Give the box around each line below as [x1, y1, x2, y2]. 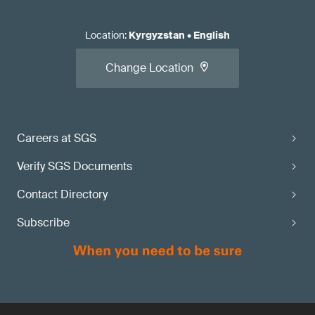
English [193, 29, 230, 41]
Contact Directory [17, 187, 108, 202]
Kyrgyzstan [129, 29, 185, 41]
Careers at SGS [17, 131, 96, 146]
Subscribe [17, 215, 70, 230]
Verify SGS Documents [17, 159, 132, 174]
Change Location [105, 60, 193, 75]
